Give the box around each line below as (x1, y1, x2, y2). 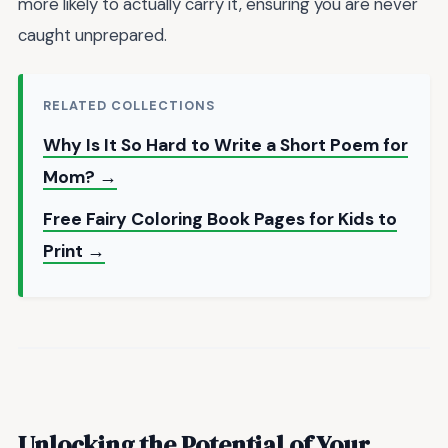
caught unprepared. (18, 23, 167, 46)
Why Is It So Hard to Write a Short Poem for (43, 134, 408, 157)
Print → (43, 240, 105, 263)
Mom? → (43, 166, 117, 189)
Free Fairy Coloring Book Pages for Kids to (43, 208, 397, 231)
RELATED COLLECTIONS (43, 97, 216, 115)
